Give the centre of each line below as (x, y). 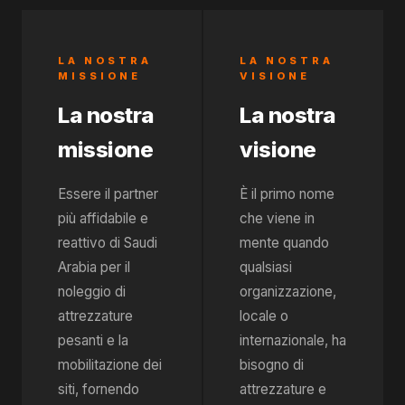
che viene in (277, 218)
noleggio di (92, 292)
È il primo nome (287, 194)
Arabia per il (94, 267)
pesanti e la (93, 340)
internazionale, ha (293, 340)
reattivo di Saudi (108, 243)
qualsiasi (266, 267)
